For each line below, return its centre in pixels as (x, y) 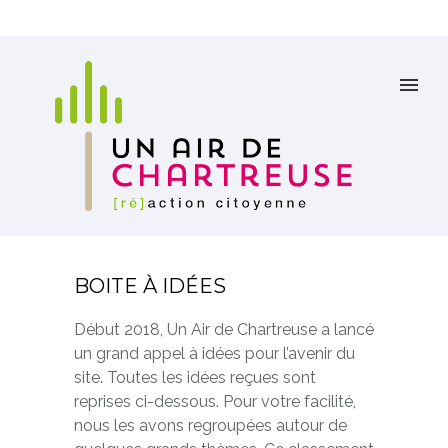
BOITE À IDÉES (150, 286)
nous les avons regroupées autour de (210, 425)
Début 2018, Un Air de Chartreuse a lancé (224, 329)
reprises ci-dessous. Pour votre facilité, (215, 401)
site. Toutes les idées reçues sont (195, 377)
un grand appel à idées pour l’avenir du (214, 353)
